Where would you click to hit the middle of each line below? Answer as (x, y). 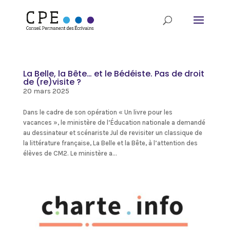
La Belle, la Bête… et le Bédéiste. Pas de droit (113, 74)
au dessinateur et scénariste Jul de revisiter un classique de (112, 133)
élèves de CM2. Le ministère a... (70, 153)
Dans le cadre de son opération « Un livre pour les (98, 112)
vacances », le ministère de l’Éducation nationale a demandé (114, 122)
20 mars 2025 (46, 91)
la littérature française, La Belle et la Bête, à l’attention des (110, 143)
